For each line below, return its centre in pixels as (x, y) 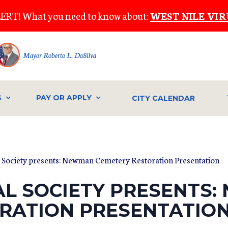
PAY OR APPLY (64, 98)
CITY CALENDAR (164, 98)
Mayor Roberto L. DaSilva (60, 55)
